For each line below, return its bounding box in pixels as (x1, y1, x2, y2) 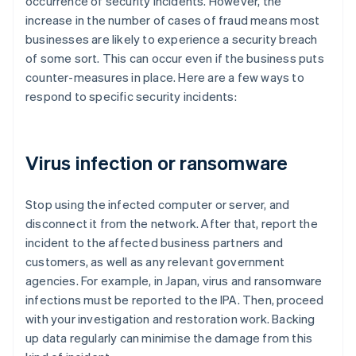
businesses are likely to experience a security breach (25, 31, 318, 48)
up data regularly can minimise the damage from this (25, 330, 313, 346)
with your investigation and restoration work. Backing (25, 311, 315, 327)
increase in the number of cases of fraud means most (25, 12, 320, 29)
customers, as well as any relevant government (25, 253, 285, 270)
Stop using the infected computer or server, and (25, 196, 290, 213)
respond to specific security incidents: (25, 88, 237, 105)
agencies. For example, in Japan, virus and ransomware (25, 273, 323, 289)
